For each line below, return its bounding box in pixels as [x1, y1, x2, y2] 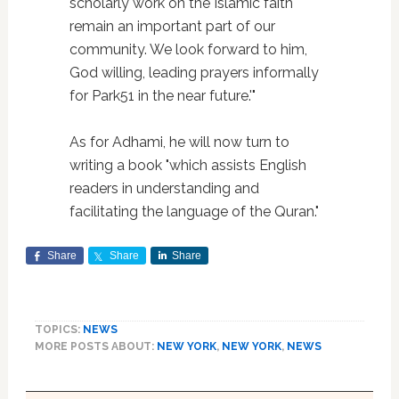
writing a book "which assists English [69, 157, 306, 175]
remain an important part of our [69, 18, 275, 36]
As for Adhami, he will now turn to [69, 134, 289, 151]
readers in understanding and [69, 180, 259, 198]
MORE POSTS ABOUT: [34, 340, 157, 354]
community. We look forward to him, [69, 41, 307, 59]
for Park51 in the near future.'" [69, 87, 256, 105]
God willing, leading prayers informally [69, 64, 319, 82]
